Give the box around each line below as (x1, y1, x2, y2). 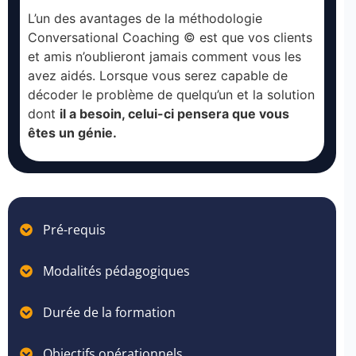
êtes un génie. (28, 125, 117, 141)
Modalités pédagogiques (43, 262, 191, 281)
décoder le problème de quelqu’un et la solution (28, 87, 315, 103)
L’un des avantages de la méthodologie (28, 10, 262, 27)
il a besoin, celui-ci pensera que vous (60, 106, 289, 122)
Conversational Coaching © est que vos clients (28, 29, 312, 46)
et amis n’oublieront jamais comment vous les (28, 48, 301, 65)
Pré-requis (43, 221, 106, 239)
